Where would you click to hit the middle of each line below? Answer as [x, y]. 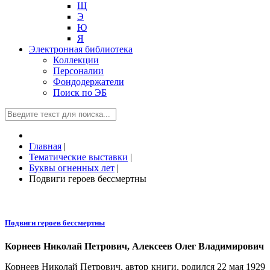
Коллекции [76, 60]
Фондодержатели [89, 82]
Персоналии [78, 71]
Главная [45, 146]
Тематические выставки [78, 157]
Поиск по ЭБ [80, 93]
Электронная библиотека [81, 49]
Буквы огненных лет [72, 168]
